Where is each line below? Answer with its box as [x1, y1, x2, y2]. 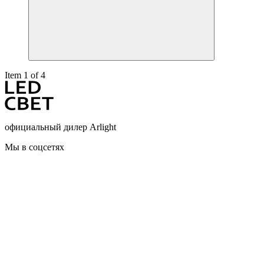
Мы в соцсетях [5, 141, 64, 152]
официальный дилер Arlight [5, 121, 116, 132]
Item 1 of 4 [5, 70, 45, 80]
